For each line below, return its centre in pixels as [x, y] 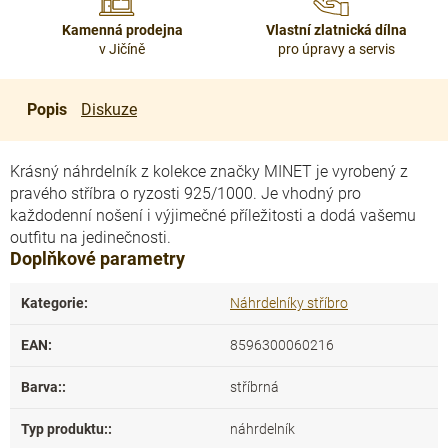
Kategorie [52, 303]
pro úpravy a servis [336, 49]
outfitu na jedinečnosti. [90, 237]
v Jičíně [122, 49]
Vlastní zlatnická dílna [336, 30]
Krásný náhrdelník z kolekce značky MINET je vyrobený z [209, 171]
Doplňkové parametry [97, 258]
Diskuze [109, 109]
